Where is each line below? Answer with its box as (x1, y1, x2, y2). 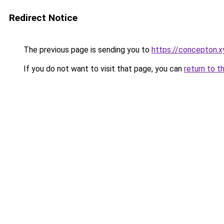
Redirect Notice (9, 12, 77, 23)
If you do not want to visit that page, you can (21, 64, 184, 73)
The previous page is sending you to (21, 45, 151, 54)
